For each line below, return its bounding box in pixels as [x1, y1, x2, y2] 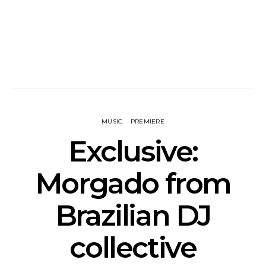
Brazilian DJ [55, 198, 211, 233]
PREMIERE [130, 118, 164, 125]
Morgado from [34, 166, 232, 201]
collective [69, 230, 197, 265]
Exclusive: [68, 134, 198, 169]
